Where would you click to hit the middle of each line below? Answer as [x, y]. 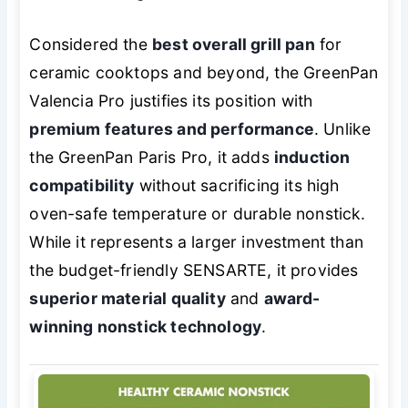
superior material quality [127, 298]
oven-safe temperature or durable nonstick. [198, 213]
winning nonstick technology [146, 326]
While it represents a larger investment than [196, 241]
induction [312, 157]
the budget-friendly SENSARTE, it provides [194, 270]
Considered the [91, 44]
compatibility [82, 185]
